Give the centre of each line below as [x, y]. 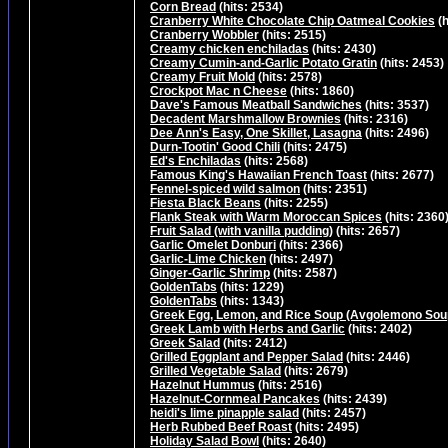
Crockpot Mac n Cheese [218, 90]
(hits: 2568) [274, 160]
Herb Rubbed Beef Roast [221, 426]
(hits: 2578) [288, 76]
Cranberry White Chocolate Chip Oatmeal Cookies [292, 20]
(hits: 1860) [320, 90]
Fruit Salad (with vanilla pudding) [241, 230]
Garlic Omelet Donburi [213, 244]
